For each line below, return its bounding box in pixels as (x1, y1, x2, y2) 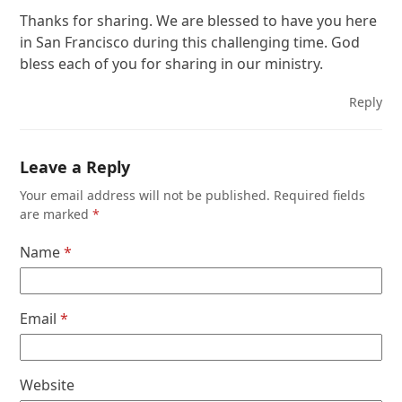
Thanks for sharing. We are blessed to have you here (20, 11, 378, 31)
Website (20, 375, 75, 396)
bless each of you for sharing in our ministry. (20, 54, 324, 74)
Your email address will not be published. (20, 187, 271, 205)
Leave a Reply (20, 156, 131, 179)
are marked (20, 205, 93, 223)
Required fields (274, 187, 366, 205)
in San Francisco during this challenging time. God (20, 32, 361, 53)
